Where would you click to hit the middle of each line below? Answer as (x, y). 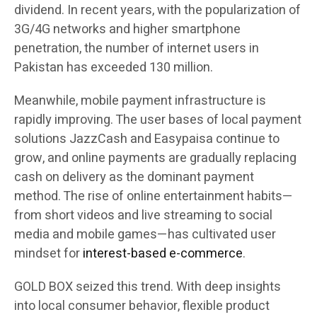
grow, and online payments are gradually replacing (155, 158)
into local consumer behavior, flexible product (142, 306)
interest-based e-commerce (163, 253)
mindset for (48, 253)
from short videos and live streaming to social (143, 215)
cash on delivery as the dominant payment (134, 177)
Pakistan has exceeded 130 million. (114, 67)
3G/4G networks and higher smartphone (127, 29)
